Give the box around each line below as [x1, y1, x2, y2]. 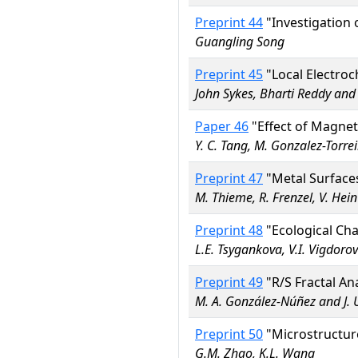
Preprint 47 [195, 169, 263, 187]
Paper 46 [195, 117, 249, 135]
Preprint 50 [195, 325, 263, 343]
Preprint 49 [195, 273, 263, 291]
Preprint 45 [195, 66, 263, 83]
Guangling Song [195, 33, 284, 50]
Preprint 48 [195, 221, 263, 239]
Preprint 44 [195, 14, 263, 31]
